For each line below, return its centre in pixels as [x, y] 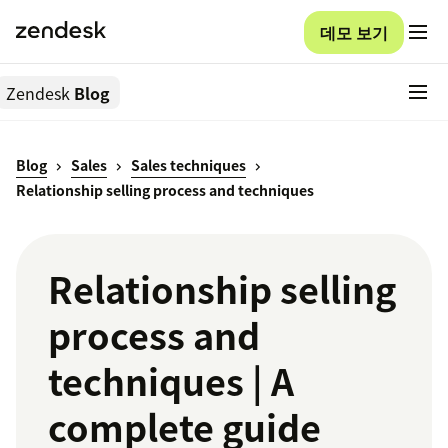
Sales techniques [188, 165]
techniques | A [171, 381]
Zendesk [38, 92]
